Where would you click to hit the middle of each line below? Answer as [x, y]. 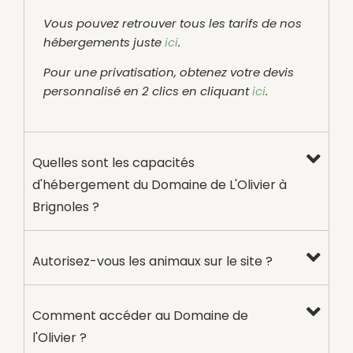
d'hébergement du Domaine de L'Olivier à [160, 184]
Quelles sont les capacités [113, 162]
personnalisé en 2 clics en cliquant [148, 91]
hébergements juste [104, 42]
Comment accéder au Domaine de [140, 315]
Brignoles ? [66, 206]
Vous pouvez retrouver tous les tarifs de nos [173, 23]
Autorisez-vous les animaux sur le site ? [152, 261]
